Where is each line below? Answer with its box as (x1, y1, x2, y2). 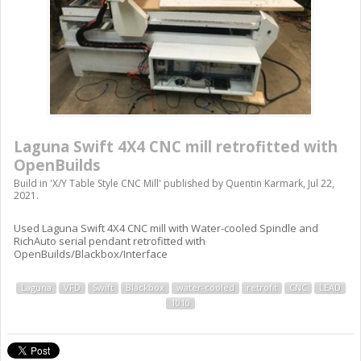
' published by (159, 176, 226, 191)
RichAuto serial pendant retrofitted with (14, 234, 205, 249)
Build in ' (14, 176, 52, 191)
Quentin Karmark (226, 176, 303, 191)
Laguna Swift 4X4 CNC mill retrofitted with (14, 136, 338, 157)
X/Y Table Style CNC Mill (52, 176, 159, 191)
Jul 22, (308, 176, 334, 191)
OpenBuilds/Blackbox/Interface (14, 247, 168, 262)
